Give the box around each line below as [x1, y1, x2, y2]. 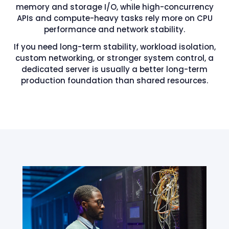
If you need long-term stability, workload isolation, [13, 41, 216, 52]
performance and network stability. [44, 24, 185, 35]
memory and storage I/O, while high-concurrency [15, 1, 214, 12]
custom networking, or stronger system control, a [15, 52, 214, 63]
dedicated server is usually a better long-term [21, 63, 208, 75]
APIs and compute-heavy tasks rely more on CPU [16, 12, 213, 24]
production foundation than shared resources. [21, 75, 208, 86]
